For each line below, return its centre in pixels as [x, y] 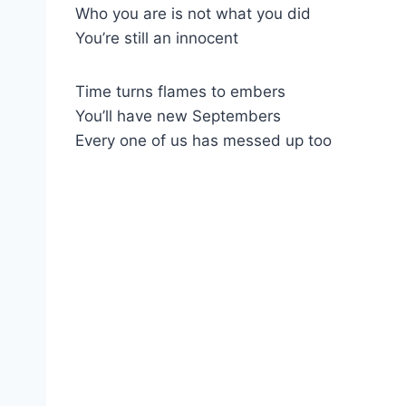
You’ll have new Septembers [178, 116]
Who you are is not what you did [193, 13]
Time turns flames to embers [180, 91]
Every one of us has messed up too [203, 140]
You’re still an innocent [157, 38]
